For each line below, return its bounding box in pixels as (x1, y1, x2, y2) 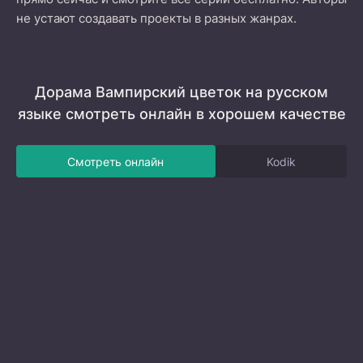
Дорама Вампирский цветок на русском (35, 83, 328, 100)
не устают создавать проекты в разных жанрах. (16, 11, 297, 26)
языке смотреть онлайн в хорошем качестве (17, 105, 346, 122)
